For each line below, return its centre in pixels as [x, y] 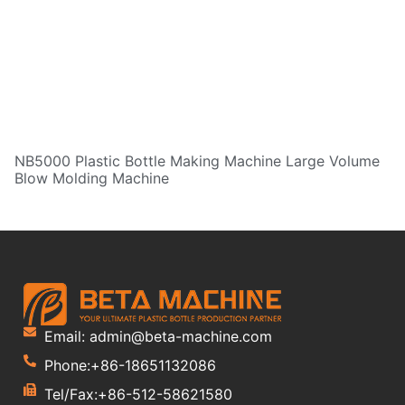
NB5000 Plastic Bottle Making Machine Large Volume [197, 161]
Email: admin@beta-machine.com [158, 337]
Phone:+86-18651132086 [130, 366]
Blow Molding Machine [92, 179]
